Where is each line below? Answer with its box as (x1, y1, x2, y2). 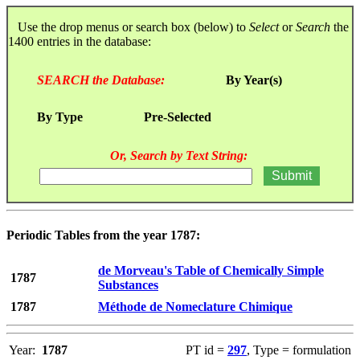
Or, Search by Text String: (109, 148, 247, 162)
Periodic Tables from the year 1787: (6, 228, 200, 243)
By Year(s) (226, 72, 282, 87)
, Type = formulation (247, 343, 351, 358)
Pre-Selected (144, 109, 211, 124)
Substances (98, 278, 158, 292)
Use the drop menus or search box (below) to (8, 19, 249, 34)
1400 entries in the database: (8, 34, 154, 48)
